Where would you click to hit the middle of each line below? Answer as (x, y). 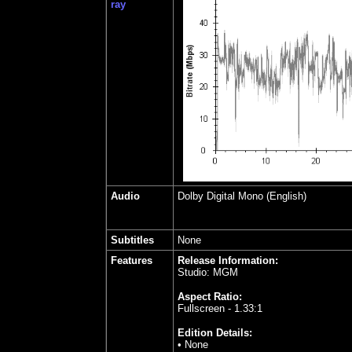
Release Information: (228, 260)
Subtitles (132, 240)
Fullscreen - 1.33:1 (220, 308)
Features (132, 260)
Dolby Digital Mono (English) (242, 196)
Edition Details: (215, 333)
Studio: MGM (208, 272)
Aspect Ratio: (210, 297)
